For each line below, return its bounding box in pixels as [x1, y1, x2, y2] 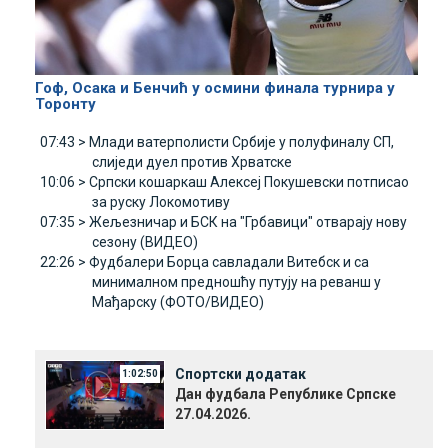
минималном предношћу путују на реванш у [92, 273, 381, 290]
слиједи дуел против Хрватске [92, 153, 292, 170]
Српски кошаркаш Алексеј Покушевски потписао [89, 173, 409, 190]
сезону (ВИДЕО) [92, 233, 198, 250]
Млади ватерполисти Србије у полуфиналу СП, [89, 133, 394, 150]
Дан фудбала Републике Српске [175, 385, 396, 402]
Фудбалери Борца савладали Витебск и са [89, 253, 369, 270]
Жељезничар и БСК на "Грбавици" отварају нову [89, 213, 407, 230]
